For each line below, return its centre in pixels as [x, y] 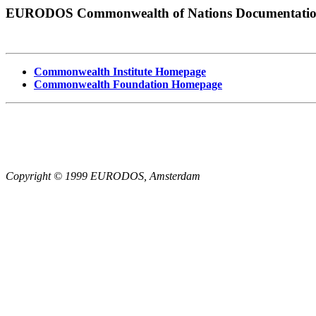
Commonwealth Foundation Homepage [128, 84]
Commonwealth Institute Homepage [120, 71]
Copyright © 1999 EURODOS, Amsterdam [103, 176]
